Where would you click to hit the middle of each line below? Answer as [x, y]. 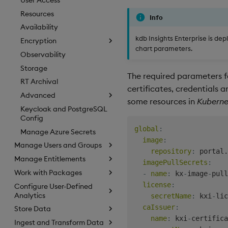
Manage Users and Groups [58, 145]
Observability [43, 54]
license [157, 184]
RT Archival [39, 82]
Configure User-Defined [53, 186]
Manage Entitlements [50, 159]
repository [171, 151]
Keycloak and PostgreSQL [64, 109]
